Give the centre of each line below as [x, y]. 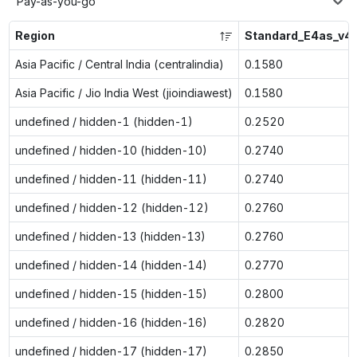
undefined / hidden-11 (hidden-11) [111, 178]
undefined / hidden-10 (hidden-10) [111, 150]
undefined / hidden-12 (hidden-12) [112, 207]
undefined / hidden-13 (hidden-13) [110, 236]
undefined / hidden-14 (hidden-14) [111, 265]
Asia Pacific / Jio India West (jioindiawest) [124, 92]
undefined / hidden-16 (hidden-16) [111, 322]
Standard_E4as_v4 [298, 35]
